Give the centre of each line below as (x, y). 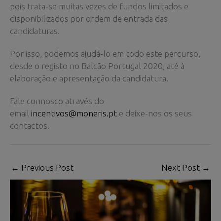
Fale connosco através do (57, 101)
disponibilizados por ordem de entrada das (89, 18)
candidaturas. (35, 31)
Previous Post (46, 168)
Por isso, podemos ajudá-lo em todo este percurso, (105, 53)
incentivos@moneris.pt (74, 113)
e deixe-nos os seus (154, 113)
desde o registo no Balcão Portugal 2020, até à (97, 66)
